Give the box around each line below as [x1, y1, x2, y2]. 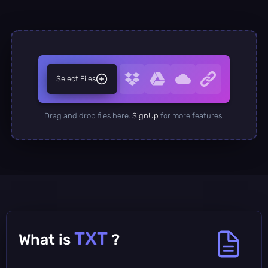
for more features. [159, 111, 224, 120]
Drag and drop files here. [44, 111, 132, 120]
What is [19, 230, 74, 248]
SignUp [132, 111, 159, 120]
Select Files [56, 74, 96, 83]
